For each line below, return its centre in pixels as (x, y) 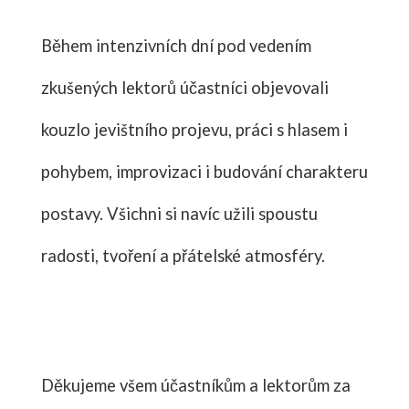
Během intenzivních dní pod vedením (176, 45)
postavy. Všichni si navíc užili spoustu (179, 213)
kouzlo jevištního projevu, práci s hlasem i (194, 129)
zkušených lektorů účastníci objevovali (184, 87)
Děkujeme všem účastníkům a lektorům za (195, 385)
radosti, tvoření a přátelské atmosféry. (183, 255)
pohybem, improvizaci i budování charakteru (204, 171)
